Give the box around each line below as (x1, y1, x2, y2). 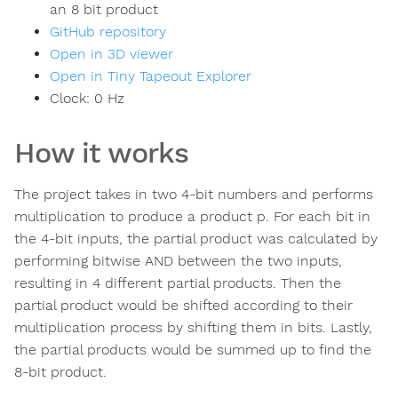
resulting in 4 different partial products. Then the (14, 275, 341, 292)
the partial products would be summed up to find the (14, 341, 371, 359)
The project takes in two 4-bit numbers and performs (14, 186, 373, 203)
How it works (14, 136, 188, 171)
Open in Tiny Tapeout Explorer (50, 68, 251, 85)
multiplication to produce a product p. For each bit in (14, 208, 370, 226)
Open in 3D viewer (50, 45, 173, 63)
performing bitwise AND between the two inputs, (14, 252, 342, 270)
